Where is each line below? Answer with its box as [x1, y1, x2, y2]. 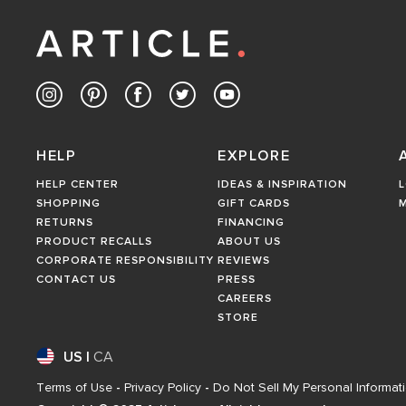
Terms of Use [36, 382, 112, 394]
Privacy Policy [124, 382, 201, 394]
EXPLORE [217, 149, 291, 163]
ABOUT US [217, 237, 281, 247]
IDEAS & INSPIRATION [217, 179, 347, 190]
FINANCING [217, 217, 285, 228]
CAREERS [217, 294, 272, 304]
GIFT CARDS [217, 198, 290, 209]
